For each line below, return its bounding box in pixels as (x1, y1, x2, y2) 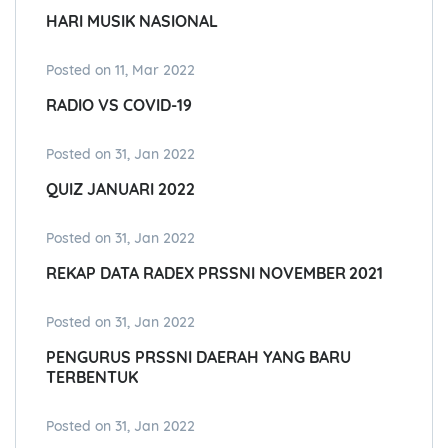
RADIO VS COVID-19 (46, 95, 192, 116)
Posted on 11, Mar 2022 (46, 61, 195, 80)
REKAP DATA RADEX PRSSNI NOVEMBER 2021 (46, 263, 384, 284)
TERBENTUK (46, 367, 138, 388)
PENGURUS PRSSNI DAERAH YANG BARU (46, 347, 351, 368)
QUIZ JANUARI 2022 (46, 179, 195, 200)
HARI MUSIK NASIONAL (46, 11, 218, 32)
